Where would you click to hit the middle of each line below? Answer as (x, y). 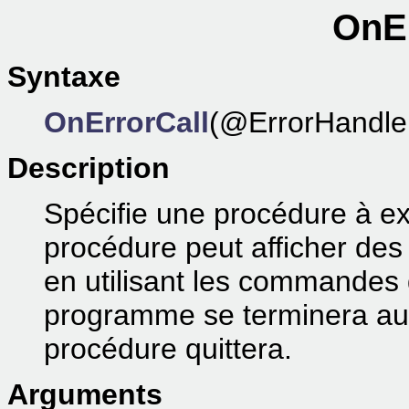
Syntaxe (64, 77)
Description (89, 168)
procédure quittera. (168, 349)
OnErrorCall (126, 122)
